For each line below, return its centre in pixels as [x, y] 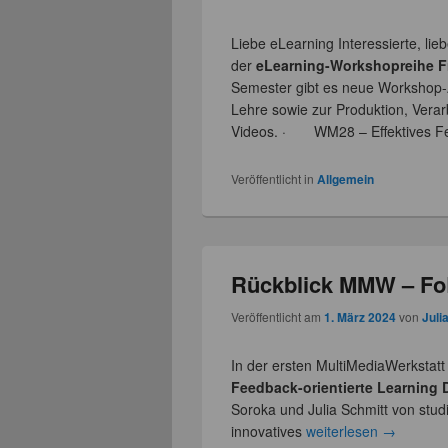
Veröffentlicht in [273, 179]
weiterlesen [344, 430]
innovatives [269, 430]
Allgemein [346, 179]
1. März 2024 [360, 316]
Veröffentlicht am [278, 316]
